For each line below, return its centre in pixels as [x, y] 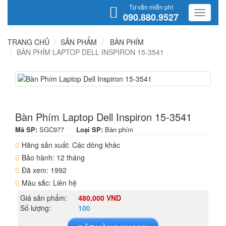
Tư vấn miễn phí [151, 7]
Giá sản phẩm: [44, 198]
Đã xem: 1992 [44, 170]
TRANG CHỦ [29, 42]
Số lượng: [36, 208]
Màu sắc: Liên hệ [49, 183]
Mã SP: [27, 129]
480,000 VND [100, 198]
